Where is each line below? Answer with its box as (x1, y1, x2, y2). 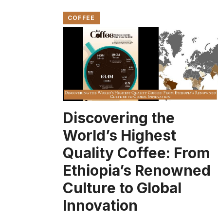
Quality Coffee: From (63, 144, 210, 162)
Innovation (63, 196, 138, 214)
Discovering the (63, 109, 175, 127)
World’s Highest (63, 126, 176, 144)
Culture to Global (63, 179, 182, 197)
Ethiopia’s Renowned (63, 161, 211, 179)
